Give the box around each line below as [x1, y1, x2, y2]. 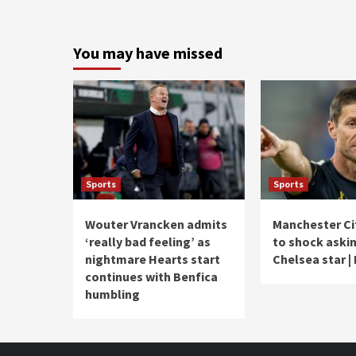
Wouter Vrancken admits [85, 216, 227, 233]
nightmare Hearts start [85, 251, 220, 268]
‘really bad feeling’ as [85, 234, 211, 250]
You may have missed [73, 43, 222, 64]
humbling [85, 286, 140, 303]
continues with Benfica [85, 269, 218, 285]
